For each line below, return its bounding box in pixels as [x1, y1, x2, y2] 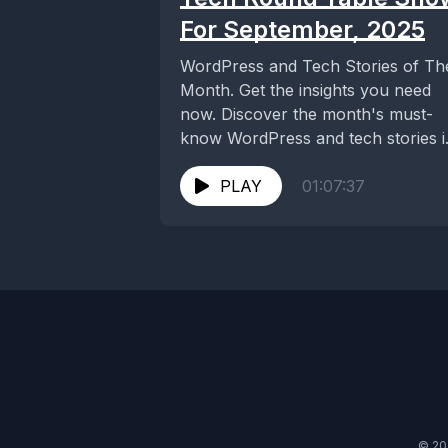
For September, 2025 [180, 15, 425, 44]
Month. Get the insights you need [180, 80, 431, 100]
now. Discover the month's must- [180, 104, 433, 124]
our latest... [180, 152, 264, 172]
